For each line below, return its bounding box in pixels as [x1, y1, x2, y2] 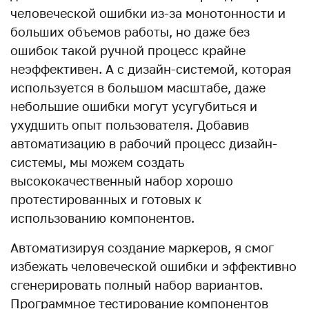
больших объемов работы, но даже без [10, 23, 250, 39]
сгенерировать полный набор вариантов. [10, 277, 263, 292]
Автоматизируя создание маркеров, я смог [10, 239, 274, 255]
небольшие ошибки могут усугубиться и [10, 98, 257, 114]
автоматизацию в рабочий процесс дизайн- [10, 135, 277, 151]
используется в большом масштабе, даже [10, 79, 266, 95]
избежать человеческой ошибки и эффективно [10, 258, 297, 274]
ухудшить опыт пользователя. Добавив [10, 117, 249, 132]
